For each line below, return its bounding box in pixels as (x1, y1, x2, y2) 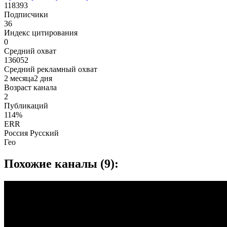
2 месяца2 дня (4, 74, 52, 83)
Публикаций (4, 101, 48, 110)
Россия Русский (4, 129, 59, 138)
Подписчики (4, 10, 48, 19)
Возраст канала (4, 83, 57, 92)
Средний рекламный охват (4, 65, 97, 74)
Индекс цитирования (4, 28, 78, 37)
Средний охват (4, 47, 56, 56)
